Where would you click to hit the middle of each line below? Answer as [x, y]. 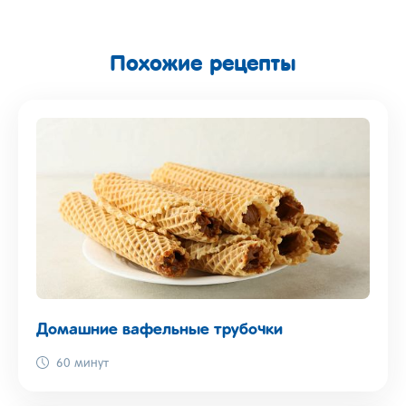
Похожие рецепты [203, 62]
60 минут [82, 363]
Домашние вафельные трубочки [159, 329]
